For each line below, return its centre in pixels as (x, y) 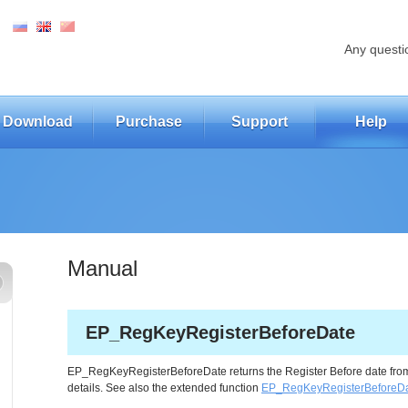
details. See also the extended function (164, 388)
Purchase (148, 122)
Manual (102, 268)
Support (260, 122)
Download (37, 122)
